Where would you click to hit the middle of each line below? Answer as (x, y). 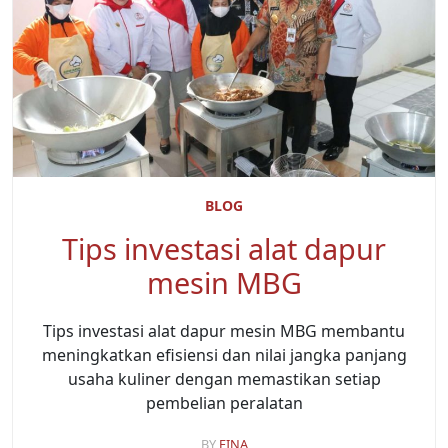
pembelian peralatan (224, 403)
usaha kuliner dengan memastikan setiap (224, 379)
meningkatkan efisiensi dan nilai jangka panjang (224, 355)
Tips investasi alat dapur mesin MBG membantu (224, 331)
